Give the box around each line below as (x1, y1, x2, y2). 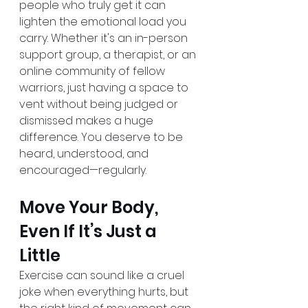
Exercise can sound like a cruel (19, 267, 187, 284)
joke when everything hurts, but (19, 284, 191, 300)
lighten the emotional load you (19, 14, 189, 30)
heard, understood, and (19, 146, 151, 162)
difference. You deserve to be (19, 129, 186, 146)
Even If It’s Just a (19, 220, 160, 243)
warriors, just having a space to (19, 80, 191, 96)
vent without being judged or (19, 96, 181, 113)
